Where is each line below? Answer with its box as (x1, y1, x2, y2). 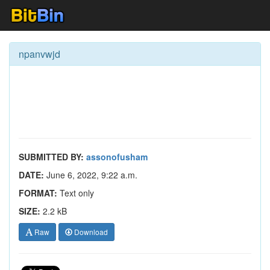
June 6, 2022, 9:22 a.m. (44, 169, 137, 181)
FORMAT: (19, 187, 57, 199)
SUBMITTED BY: (19, 151, 84, 163)
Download (72, 227, 108, 237)
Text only (57, 187, 94, 199)
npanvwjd (19, 47, 60, 61)
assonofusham (86, 151, 148, 163)
